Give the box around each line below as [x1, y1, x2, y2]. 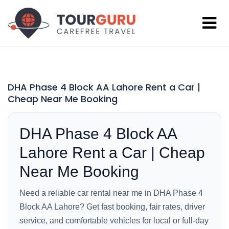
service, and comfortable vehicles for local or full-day [19, 216, 209, 225]
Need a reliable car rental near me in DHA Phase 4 [19, 189, 203, 197]
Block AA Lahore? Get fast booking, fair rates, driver [19, 202, 205, 211]
